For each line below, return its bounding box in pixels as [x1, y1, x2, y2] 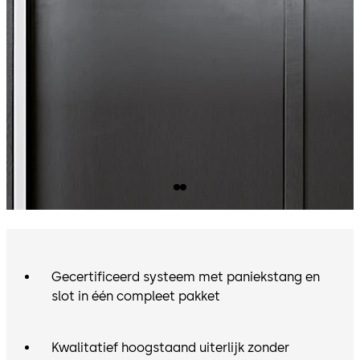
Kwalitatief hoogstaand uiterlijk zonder [51, 340, 289, 356]
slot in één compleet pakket [51, 288, 220, 305]
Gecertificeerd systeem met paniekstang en [51, 269, 320, 285]
